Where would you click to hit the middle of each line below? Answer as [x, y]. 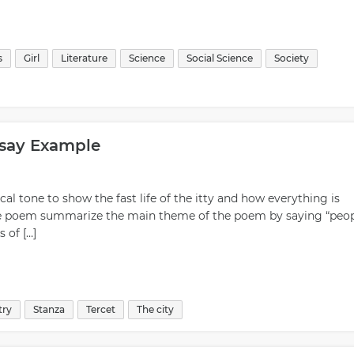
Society [292, 58]
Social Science [220, 58]
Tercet [101, 309]
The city [155, 309]
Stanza [49, 309]
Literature [84, 58]
